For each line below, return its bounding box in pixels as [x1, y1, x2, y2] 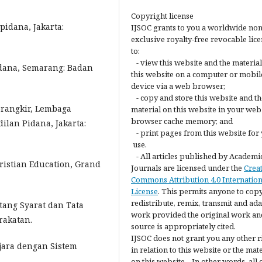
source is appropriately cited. [131, 221, 236, 232]
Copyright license [131, 11, 194, 21]
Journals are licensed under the [131, 163, 244, 173]
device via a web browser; [131, 81, 225, 91]
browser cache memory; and [131, 116, 233, 126]
